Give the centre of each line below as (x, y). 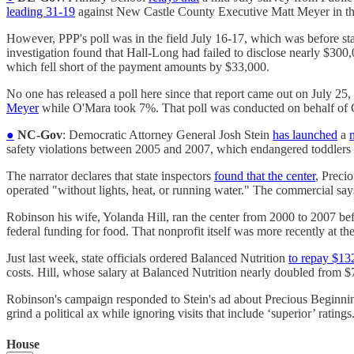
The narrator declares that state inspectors (110, 175)
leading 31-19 (41, 11)
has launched (305, 134)
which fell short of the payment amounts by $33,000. (138, 66)
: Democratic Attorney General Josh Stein (168, 134)
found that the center (265, 175)
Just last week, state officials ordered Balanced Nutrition (147, 258)
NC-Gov (38, 134)
